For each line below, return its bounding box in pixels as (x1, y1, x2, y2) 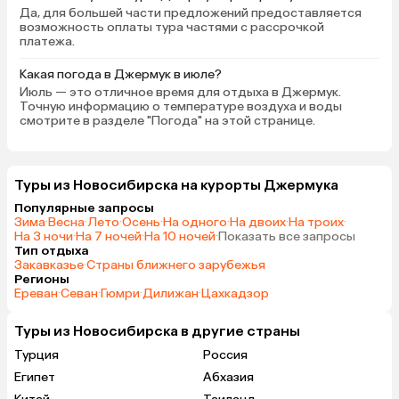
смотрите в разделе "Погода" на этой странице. (20, 112, 315, 128)
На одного (163, 214, 227, 230)
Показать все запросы (218, 228, 355, 244)
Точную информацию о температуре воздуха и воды (20, 98, 342, 114)
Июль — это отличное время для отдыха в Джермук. (20, 84, 341, 100)
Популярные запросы (14, 199, 154, 216)
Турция (14, 346, 59, 362)
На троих (289, 214, 344, 230)
